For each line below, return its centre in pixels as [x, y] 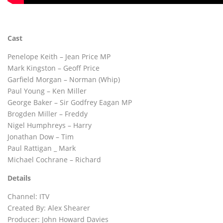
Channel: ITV [28, 196]
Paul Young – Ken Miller [47, 91]
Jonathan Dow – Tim [41, 137]
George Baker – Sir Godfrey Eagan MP [70, 102]
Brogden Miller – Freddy [48, 114]
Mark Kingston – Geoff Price [54, 68]
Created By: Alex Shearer [49, 208]
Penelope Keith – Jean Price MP [59, 56]
